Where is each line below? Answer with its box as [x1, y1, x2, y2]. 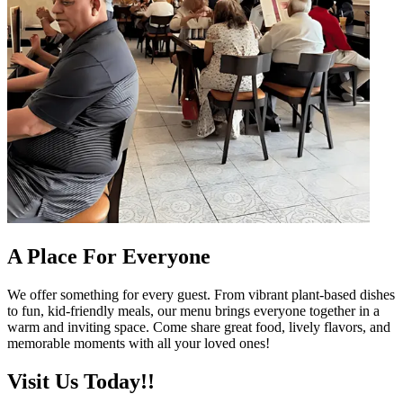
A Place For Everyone [7, 245, 210, 269]
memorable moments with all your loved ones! [7, 335, 270, 351]
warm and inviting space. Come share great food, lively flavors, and [7, 318, 390, 335]
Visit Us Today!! [7, 369, 155, 393]
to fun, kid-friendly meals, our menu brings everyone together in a [7, 302, 380, 318]
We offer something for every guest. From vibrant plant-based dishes [7, 286, 395, 302]
